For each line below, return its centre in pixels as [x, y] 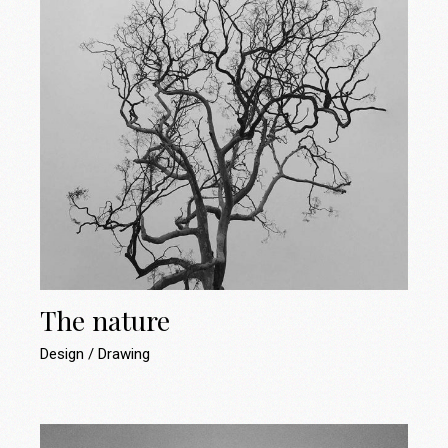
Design [64, 354]
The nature [105, 320]
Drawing [124, 354]
